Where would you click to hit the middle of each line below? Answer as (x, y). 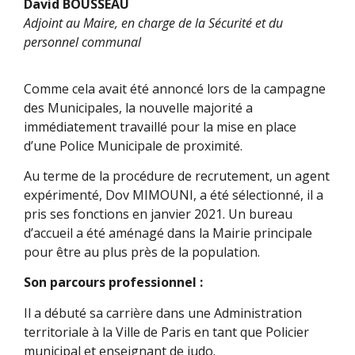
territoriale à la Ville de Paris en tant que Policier (166, 332)
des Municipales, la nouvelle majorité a (138, 107)
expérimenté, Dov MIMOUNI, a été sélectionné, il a (174, 195)
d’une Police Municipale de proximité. (135, 145)
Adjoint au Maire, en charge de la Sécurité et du (153, 23)
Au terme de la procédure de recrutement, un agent (177, 176)
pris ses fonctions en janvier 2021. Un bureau (158, 214)
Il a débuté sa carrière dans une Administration (163, 313)
